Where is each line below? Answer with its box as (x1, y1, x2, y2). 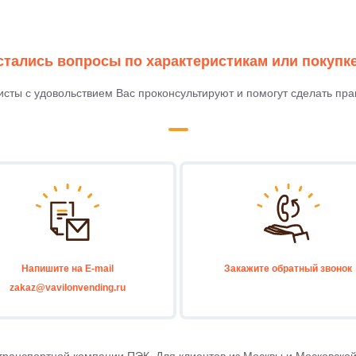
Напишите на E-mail (21, 263, 114, 274)
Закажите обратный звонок (224, 263, 353, 274)
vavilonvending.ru (45, 282, 126, 293)
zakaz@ (10, 282, 46, 293)
